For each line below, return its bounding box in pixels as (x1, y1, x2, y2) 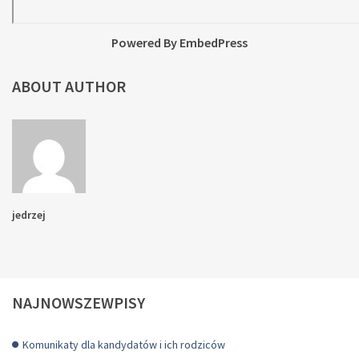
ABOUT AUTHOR (12, 76, 126, 97)
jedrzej (12, 208, 46, 223)
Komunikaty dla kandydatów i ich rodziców (22, 337, 225, 353)
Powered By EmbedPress (111, 34, 248, 51)
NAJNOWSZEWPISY (12, 292, 145, 313)
